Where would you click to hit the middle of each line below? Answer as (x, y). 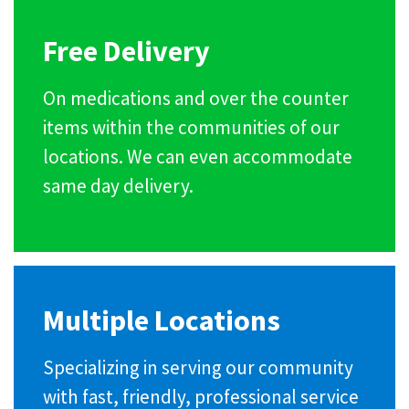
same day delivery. (118, 185)
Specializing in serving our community (198, 367)
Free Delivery (126, 51)
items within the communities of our (191, 127)
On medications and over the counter (196, 98)
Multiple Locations (162, 320)
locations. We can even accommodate (198, 156)
